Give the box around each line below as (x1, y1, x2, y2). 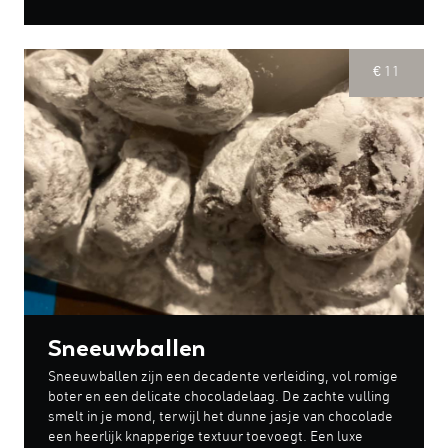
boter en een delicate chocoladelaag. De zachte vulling (48, 391, 390, 406)
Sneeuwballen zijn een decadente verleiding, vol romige (48, 371, 398, 386)
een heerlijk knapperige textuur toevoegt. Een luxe (48, 431, 363, 446)
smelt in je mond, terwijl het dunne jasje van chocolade (48, 411, 393, 426)
